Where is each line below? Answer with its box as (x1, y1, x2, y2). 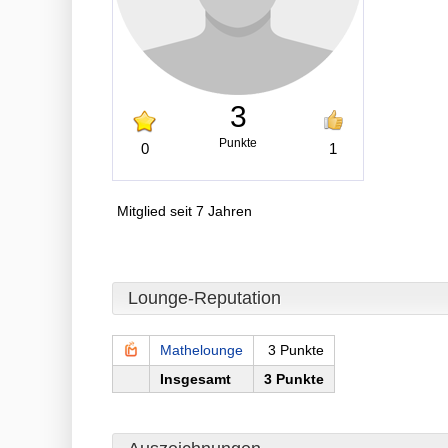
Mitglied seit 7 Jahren (117, 203, 252, 219)
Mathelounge (160, 342, 243, 358)
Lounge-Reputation (128, 288, 281, 308)
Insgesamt (160, 371, 231, 387)
